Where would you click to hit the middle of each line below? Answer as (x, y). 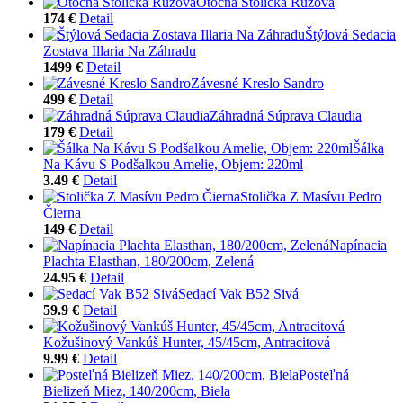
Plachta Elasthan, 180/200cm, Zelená (148, 261)
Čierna (62, 212)
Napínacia (358, 245)
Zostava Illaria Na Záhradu (120, 50)
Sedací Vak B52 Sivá (238, 293)
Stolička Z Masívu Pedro (311, 196)
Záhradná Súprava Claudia (286, 115)
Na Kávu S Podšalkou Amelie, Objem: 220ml (173, 164)
